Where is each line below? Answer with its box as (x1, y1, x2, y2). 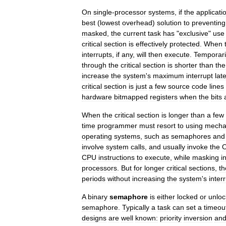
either (157, 193, 175, 201)
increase (82, 72, 109, 80)
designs (82, 214, 106, 222)
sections (189, 164, 215, 172)
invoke (187, 143, 208, 151)
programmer (97, 122, 137, 130)
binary (88, 193, 107, 201)
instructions (98, 153, 135, 161)
